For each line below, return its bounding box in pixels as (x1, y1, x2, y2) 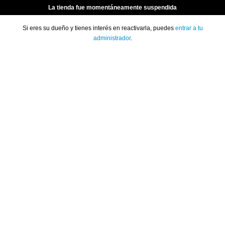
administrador (93, 35, 131, 42)
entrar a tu (175, 25, 203, 32)
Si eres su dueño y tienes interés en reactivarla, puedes (22, 25, 175, 32)
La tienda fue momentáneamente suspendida (48, 4, 177, 11)
